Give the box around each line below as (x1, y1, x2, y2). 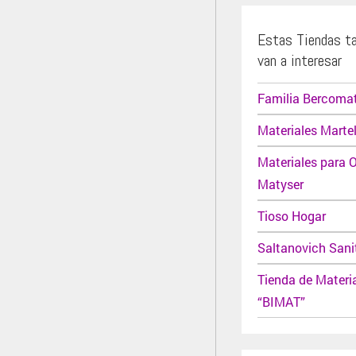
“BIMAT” (257, 293, 305, 310)
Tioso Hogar (257, 207, 326, 224)
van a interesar (257, 49, 342, 71)
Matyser (257, 176, 304, 192)
